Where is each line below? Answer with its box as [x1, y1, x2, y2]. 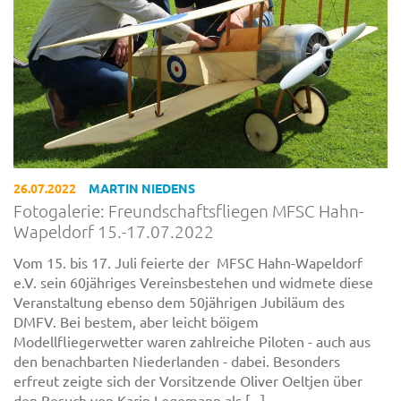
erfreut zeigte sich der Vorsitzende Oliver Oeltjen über [13, 371, 363, 389]
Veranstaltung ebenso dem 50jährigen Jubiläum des [13, 292, 345, 311]
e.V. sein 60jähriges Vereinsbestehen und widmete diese [13, 272, 373, 291]
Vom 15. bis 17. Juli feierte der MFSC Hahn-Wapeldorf [13, 252, 363, 271]
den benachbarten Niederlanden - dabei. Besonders [13, 351, 340, 370]
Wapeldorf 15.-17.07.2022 [13, 220, 214, 243]
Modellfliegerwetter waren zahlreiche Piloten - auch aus [13, 331, 371, 350]
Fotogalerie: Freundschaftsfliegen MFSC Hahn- [13, 200, 363, 222]
